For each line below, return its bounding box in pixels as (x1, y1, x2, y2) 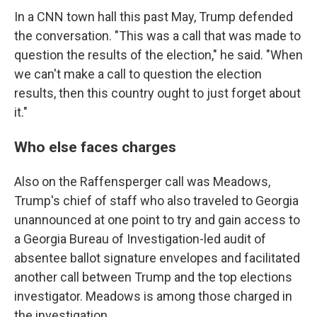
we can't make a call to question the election (14, 66, 262, 81)
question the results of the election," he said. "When (14, 47, 303, 62)
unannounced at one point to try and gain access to (14, 212, 300, 227)
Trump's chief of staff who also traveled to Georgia (14, 192, 299, 208)
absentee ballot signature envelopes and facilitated (14, 250, 300, 265)
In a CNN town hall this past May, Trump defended (14, 8, 293, 24)
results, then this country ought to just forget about (14, 85, 301, 100)
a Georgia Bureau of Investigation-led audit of (14, 231, 266, 246)
